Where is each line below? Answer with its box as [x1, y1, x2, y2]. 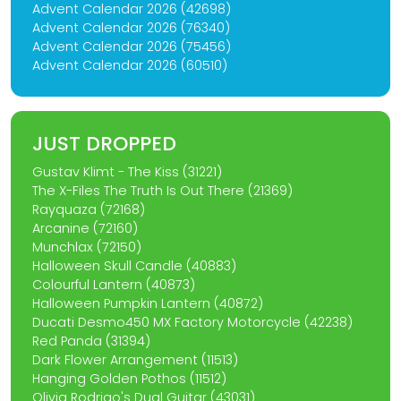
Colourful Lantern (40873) [32, 276, 195, 294]
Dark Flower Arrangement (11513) [32, 351, 238, 370]
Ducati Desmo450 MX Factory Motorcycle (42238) [32, 313, 353, 332]
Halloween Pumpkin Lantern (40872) [32, 294, 263, 313]
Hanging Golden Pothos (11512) [32, 370, 226, 388]
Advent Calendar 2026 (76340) [32, 19, 230, 38]
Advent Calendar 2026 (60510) [32, 56, 227, 75]
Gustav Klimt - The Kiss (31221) [32, 163, 222, 182]
